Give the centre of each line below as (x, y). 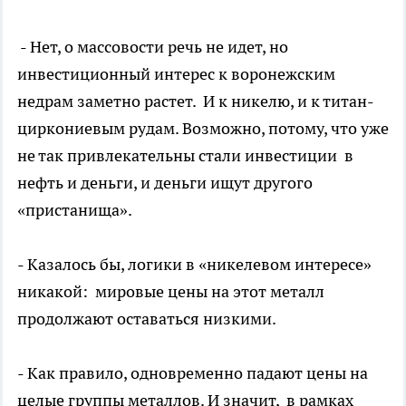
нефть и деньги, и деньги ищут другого (165, 182)
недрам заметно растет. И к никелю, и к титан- (196, 101)
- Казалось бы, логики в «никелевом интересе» (194, 264)
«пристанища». (75, 209)
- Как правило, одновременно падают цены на (194, 372)
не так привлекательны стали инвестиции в (185, 155)
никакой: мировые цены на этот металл (171, 291)
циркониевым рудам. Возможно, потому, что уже (203, 128)
